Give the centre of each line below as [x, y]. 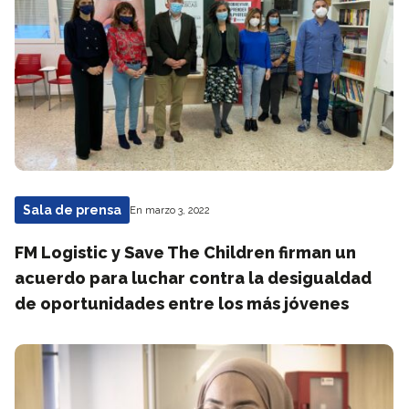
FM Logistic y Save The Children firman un [185, 252]
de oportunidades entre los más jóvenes [182, 304]
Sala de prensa [72, 210]
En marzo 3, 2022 [170, 210]
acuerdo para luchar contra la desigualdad [193, 278]
